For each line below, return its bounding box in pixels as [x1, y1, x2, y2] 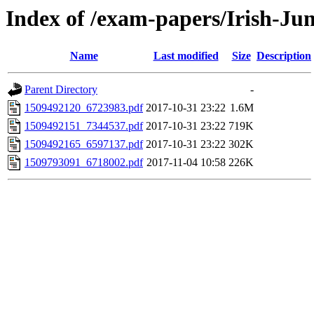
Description [257, 50, 311, 62]
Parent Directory [25, 83, 97, 96]
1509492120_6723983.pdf [25, 102, 143, 114]
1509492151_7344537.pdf [25, 120, 143, 132]
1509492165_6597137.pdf [25, 138, 143, 151]
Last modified [153, 50, 219, 62]
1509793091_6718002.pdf [25, 156, 143, 169]
